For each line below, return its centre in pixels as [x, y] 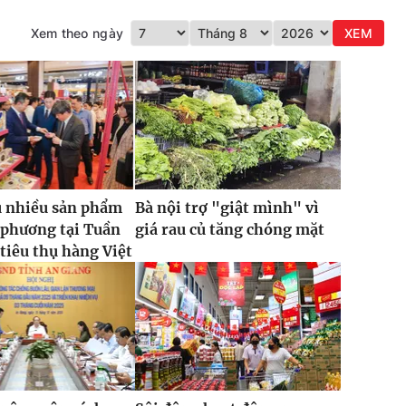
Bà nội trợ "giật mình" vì [227, 207]
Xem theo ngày [77, 33]
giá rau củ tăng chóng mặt [229, 229]
